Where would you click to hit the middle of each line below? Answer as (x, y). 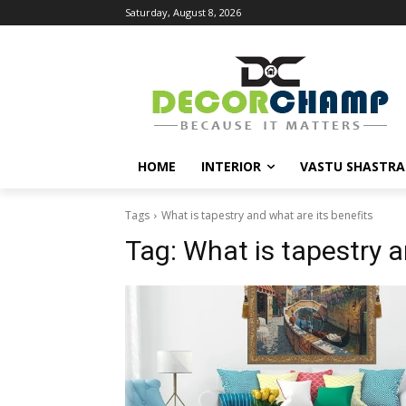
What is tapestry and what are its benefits (267, 215)
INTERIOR (231, 166)
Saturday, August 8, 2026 (183, 12)
